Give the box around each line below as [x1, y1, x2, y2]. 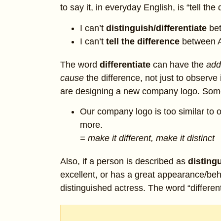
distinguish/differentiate [106, 23, 209, 33]
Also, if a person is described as [60, 156, 188, 166]
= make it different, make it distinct [80, 133, 215, 143]
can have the [153, 59, 206, 70]
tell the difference [106, 36, 182, 46]
